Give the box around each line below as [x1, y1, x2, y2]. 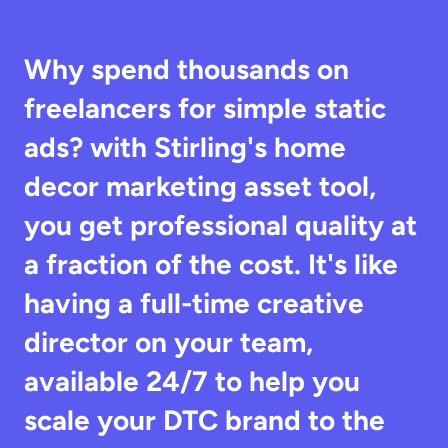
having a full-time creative [24, 286, 364, 320]
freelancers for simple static [24, 91, 386, 125]
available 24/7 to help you [24, 364, 360, 398]
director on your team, [24, 325, 313, 359]
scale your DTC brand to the [24, 403, 385, 437]
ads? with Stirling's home [24, 130, 346, 164]
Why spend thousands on [24, 52, 349, 86]
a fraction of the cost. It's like [24, 247, 398, 281]
